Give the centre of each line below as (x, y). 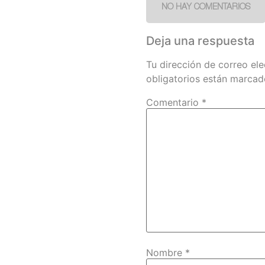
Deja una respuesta (200, 41)
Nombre (166, 253)
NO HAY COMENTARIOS (206, 7)
